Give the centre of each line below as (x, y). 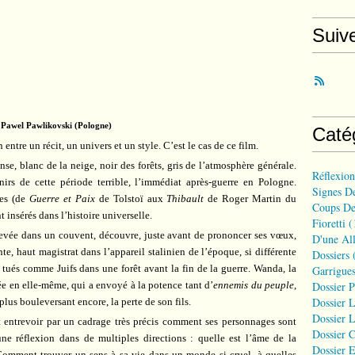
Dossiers (331, 255)
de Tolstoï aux (131, 198)
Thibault (185, 198)
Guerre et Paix (62, 198)
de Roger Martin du (250, 198)
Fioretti (329, 223)
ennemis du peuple (254, 285)
